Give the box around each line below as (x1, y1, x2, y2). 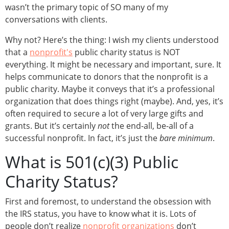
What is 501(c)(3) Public (5, 151, 178, 173)
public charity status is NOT (73, 47, 180, 58)
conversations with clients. (5, 14, 107, 26)
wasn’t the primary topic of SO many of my (5, 2, 168, 13)
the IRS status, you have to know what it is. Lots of (5, 208, 196, 220)
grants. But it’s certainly (5, 120, 98, 132)
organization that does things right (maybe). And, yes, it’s (5, 96, 223, 107)
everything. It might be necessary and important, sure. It (5, 59, 221, 71)
